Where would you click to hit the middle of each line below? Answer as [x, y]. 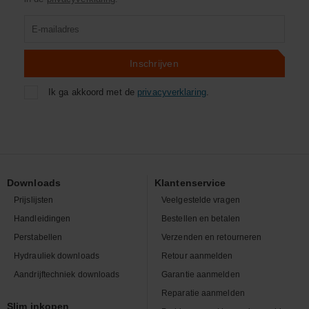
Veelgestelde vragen [201, 200]
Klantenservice [190, 183]
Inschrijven [154, 63]
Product [41, 22]
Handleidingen [42, 218]
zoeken [40, 37]
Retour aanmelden [197, 256]
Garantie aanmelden [201, 274]
